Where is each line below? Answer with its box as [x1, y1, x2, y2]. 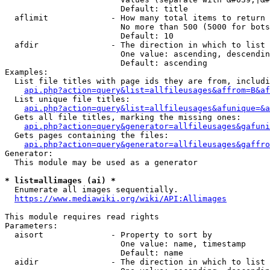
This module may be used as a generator [5, 158, 198, 167]
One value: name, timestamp [5, 239, 246, 248]
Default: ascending [5, 58, 207, 67]
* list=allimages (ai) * [5, 176, 116, 185]
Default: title [5, 4, 188, 13]
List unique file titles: [5, 95, 130, 104]
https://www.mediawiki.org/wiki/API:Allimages [14, 194, 227, 203]
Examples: [5, 67, 48, 77]
